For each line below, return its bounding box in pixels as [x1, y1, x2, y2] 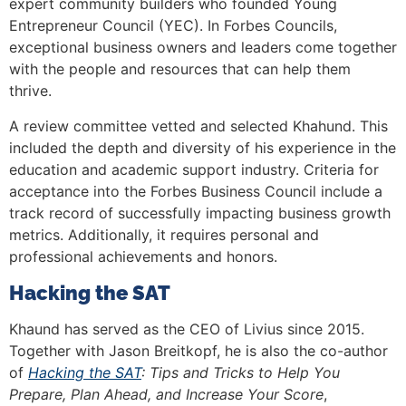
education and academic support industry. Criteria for [9, 159, 379, 179]
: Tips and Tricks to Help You [141, 363, 340, 382]
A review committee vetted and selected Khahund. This [9, 116, 388, 135]
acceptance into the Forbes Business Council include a [9, 181, 382, 200]
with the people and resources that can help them [9, 60, 351, 79]
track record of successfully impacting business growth [9, 203, 391, 222]
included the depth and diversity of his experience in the [9, 138, 396, 157]
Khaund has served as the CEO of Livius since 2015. [9, 320, 364, 339]
